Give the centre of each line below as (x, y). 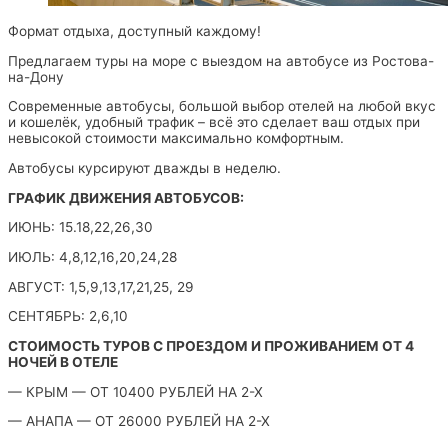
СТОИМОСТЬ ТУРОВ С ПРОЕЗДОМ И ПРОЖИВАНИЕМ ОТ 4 (211, 346)
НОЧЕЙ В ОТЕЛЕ (63, 362)
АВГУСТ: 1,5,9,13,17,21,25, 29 (101, 286)
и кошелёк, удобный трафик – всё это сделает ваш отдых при (214, 122)
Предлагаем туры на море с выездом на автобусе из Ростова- (221, 60)
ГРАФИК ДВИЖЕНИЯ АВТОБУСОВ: (126, 197)
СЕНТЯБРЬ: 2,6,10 (68, 316)
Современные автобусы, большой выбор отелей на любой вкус (222, 106)
